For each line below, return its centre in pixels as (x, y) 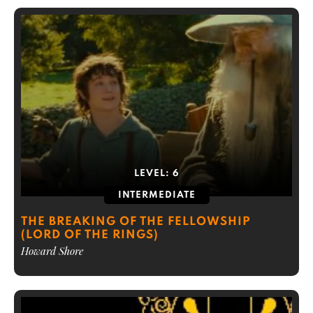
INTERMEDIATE (156, 195)
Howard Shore (52, 251)
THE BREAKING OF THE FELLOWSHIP (136, 222)
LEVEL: (153, 174)
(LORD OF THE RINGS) (90, 235)
